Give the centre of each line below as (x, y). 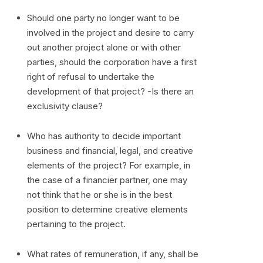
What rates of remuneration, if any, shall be (113, 254)
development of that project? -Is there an (110, 91)
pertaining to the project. (76, 224)
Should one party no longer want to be (103, 18)
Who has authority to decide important (104, 136)
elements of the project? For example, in (109, 165)
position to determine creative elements (107, 209)
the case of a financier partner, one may (107, 180)
